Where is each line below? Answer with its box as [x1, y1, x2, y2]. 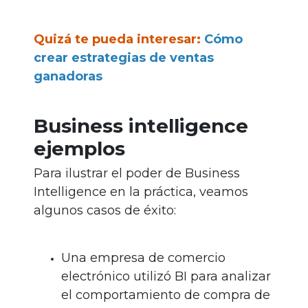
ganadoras [34, 69, 102, 85]
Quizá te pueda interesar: [34, 32, 201, 47]
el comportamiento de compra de [61, 287, 270, 303]
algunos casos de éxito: [34, 203, 176, 219]
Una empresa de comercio [61, 250, 225, 266]
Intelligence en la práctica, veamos [34, 184, 248, 200]
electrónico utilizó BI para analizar [61, 269, 271, 285]
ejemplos [34, 137, 125, 161]
